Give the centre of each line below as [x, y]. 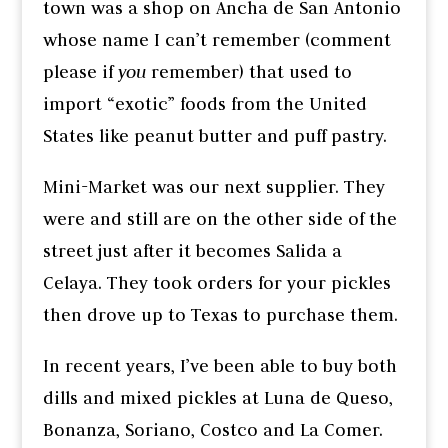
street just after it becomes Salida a [192, 251]
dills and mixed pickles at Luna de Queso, [217, 398]
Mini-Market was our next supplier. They [213, 187]
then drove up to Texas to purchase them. [220, 315]
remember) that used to [248, 72]
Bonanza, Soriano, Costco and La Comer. [212, 430]
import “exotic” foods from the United [204, 104]
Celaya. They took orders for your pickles [216, 283]
